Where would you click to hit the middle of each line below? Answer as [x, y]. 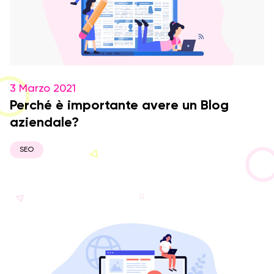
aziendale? [44, 123]
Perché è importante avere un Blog [119, 106]
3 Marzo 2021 [43, 89]
